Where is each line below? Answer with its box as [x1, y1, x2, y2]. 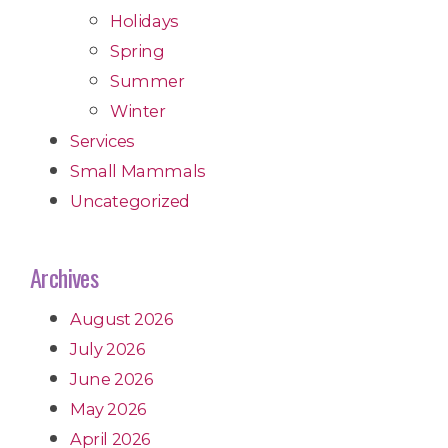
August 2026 [70, 308, 173, 329]
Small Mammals [70, 161, 205, 182]
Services [70, 131, 134, 152]
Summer [110, 71, 185, 92]
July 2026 [70, 338, 145, 359]
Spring [110, 41, 165, 62]
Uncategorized [70, 191, 190, 212]
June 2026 [70, 368, 153, 389]
